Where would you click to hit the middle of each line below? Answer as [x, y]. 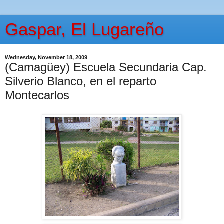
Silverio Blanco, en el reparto [81, 81]
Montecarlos [37, 95]
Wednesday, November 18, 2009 [46, 57]
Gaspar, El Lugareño [84, 29]
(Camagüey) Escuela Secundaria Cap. [106, 67]
